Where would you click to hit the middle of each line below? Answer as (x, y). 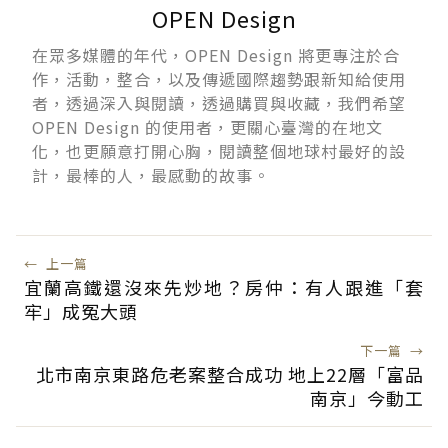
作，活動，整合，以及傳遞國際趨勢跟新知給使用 (219, 79)
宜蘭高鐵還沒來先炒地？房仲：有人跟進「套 (224, 287)
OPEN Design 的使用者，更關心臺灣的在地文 (207, 127)
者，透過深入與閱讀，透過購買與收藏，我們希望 (219, 103)
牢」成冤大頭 (81, 311)
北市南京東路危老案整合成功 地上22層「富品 (230, 374)
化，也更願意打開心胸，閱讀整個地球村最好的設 (219, 151)
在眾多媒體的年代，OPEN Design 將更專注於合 (216, 55)
